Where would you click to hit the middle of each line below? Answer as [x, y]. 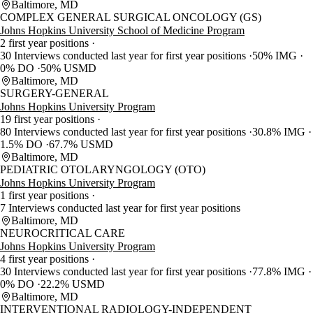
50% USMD [68, 68]
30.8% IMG [280, 132]
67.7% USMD [81, 145]
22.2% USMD [73, 284]
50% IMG [276, 56]
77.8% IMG [280, 272]
